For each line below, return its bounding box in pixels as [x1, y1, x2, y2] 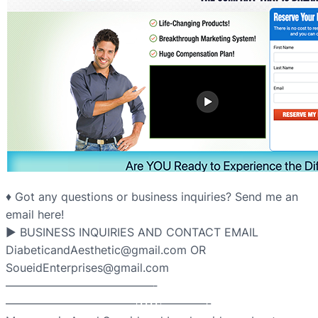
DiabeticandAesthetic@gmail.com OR [6, 243, 206, 258]
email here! [6, 207, 64, 222]
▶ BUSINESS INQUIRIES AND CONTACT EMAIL [6, 225, 258, 240]
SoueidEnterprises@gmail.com [6, 261, 169, 275]
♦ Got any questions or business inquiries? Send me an [6, 190, 298, 204]
